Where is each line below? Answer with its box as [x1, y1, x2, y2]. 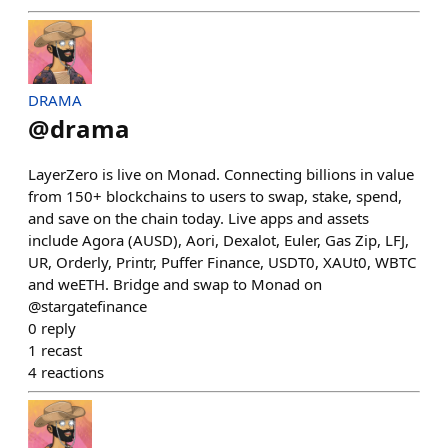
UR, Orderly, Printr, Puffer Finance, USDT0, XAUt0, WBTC [28, 252, 416, 272]
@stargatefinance [28, 296, 147, 316]
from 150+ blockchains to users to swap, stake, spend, [28, 186, 402, 206]
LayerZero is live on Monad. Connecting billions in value [28, 164, 414, 184]
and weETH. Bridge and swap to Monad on [28, 274, 322, 294]
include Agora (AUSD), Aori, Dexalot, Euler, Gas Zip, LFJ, [28, 230, 409, 250]
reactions [41, 362, 104, 382]
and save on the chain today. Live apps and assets [28, 208, 369, 228]
